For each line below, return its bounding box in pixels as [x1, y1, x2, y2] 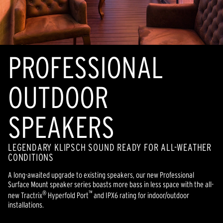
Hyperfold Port [46, 191, 89, 200]
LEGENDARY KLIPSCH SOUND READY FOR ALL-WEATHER [8, 142, 212, 153]
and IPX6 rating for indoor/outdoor [94, 191, 189, 200]
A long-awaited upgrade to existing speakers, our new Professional [8, 170, 194, 179]
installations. [8, 200, 44, 210]
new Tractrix [8, 191, 42, 200]
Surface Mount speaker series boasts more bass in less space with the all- [8, 180, 214, 189]
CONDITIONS [8, 152, 54, 163]
